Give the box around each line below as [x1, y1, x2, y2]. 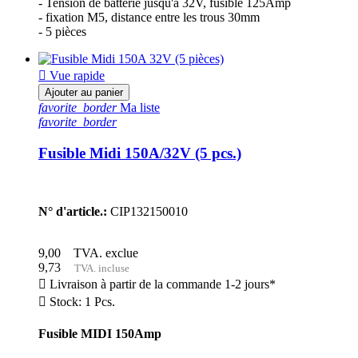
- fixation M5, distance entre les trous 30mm [38, 10, 260, 25]
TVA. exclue [67, 245, 138, 260]
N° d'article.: [38, 204, 107, 218]
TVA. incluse [67, 261, 129, 274]
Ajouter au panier [45, 86, 123, 99]
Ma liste [117, 101, 160, 115]
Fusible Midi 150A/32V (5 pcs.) [38, 145, 241, 162]
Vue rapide [46, 69, 105, 83]
